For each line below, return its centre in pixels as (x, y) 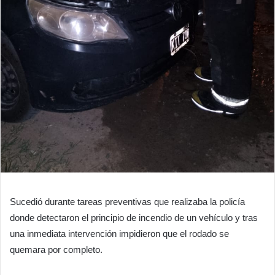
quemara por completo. (56, 249)
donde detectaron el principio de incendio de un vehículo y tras (134, 217)
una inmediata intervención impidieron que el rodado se (119, 233)
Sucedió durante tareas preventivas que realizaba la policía (127, 201)
